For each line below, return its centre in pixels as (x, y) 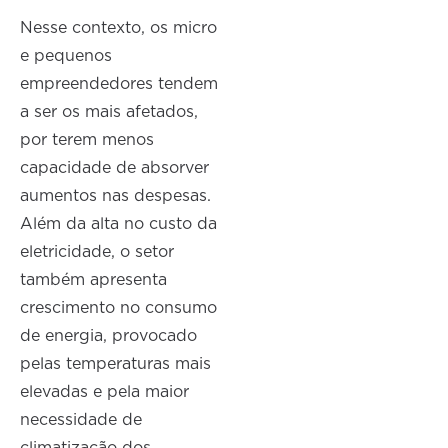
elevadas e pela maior (105, 392)
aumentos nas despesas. (116, 196)
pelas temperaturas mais (116, 364)
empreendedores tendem (119, 84)
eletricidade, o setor (97, 252)
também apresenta (94, 280)
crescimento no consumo (119, 308)
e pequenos (66, 56)
